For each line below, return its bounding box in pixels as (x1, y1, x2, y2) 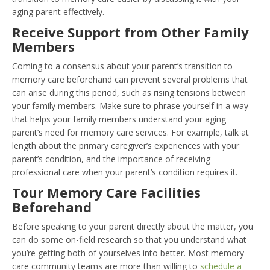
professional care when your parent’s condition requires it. (12, 166, 237, 178)
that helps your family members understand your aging (12, 113, 226, 125)
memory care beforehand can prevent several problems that (12, 73, 248, 85)
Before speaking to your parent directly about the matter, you (12, 220, 253, 232)
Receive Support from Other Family (12, 22, 249, 41)
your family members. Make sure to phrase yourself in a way (12, 99, 248, 111)
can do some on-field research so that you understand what (12, 233, 246, 245)
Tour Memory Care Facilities (12, 183, 201, 201)
